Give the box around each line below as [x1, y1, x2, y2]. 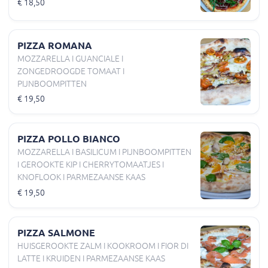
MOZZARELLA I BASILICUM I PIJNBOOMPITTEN [17, 147, 191, 157]
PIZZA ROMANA [17, 40, 92, 51]
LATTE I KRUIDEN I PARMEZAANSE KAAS [17, 253, 165, 263]
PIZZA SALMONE [17, 227, 95, 238]
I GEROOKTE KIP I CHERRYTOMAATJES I [17, 160, 164, 170]
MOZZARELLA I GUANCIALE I [17, 54, 123, 64]
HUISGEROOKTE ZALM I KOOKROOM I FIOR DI [17, 240, 188, 251]
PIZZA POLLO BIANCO [17, 133, 120, 145]
